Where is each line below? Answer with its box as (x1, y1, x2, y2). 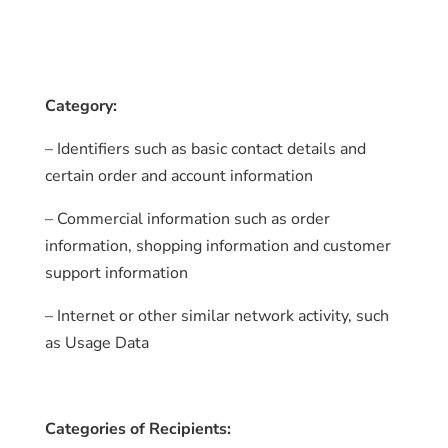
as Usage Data (44, 332, 149, 354)
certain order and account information (44, 165, 313, 187)
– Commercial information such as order (44, 208, 330, 230)
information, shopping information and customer (44, 235, 391, 257)
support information (44, 262, 188, 284)
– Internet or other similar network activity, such (44, 305, 389, 327)
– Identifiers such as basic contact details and (44, 138, 366, 160)
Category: (44, 95, 117, 117)
